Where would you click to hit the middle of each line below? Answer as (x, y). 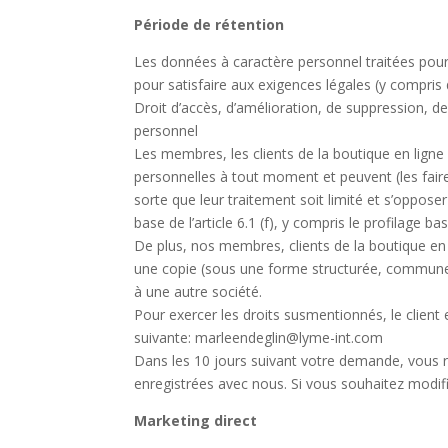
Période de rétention (209, 24)
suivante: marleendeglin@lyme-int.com (259, 337)
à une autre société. (198, 291)
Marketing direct (196, 420)
